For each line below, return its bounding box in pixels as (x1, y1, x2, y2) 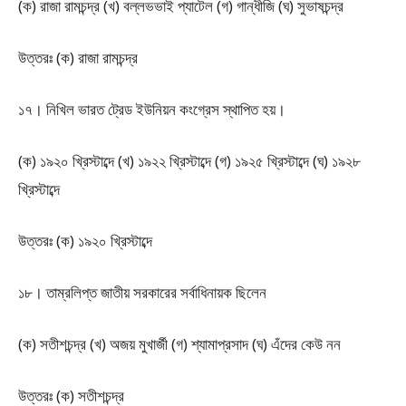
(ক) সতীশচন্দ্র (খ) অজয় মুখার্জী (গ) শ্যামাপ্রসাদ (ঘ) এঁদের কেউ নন (18, 333, 341, 354)
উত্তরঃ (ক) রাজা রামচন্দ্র (18, 47, 138, 68)
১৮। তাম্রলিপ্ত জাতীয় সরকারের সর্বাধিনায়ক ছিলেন (18, 282, 266, 303)
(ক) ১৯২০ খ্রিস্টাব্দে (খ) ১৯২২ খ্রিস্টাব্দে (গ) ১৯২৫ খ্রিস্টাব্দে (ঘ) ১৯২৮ (18, 150, 361, 171)
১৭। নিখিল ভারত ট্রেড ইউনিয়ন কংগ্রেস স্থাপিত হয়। (18, 99, 285, 120)
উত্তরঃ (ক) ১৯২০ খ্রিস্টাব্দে (18, 230, 152, 251)
